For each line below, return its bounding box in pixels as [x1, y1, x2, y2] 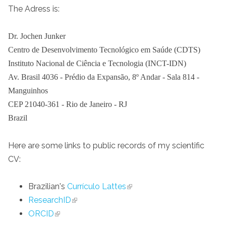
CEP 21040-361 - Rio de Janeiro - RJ [8, 100, 127, 109]
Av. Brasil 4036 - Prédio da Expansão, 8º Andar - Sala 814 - [8, 73, 199, 82]
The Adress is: [8, 4, 60, 14]
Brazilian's [28, 181, 67, 191]
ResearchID [28, 195, 71, 205]
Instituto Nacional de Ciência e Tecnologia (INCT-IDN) [8, 59, 186, 68]
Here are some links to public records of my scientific [8, 140, 204, 150]
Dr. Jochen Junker [8, 32, 66, 41]
